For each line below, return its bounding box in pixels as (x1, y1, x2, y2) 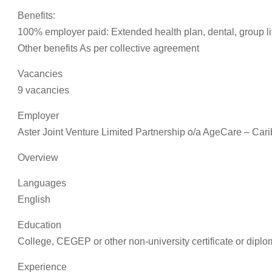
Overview (18, 152, 58, 163)
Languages (18, 178, 66, 188)
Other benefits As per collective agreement (18, 43, 199, 53)
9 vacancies (18, 85, 69, 95)
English (18, 194, 50, 205)
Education (18, 220, 61, 230)
